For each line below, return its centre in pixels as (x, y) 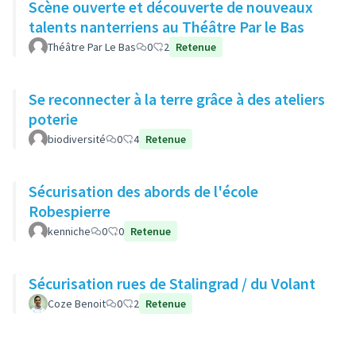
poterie (53, 119)
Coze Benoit (77, 304)
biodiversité (77, 139)
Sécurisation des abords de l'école (143, 191)
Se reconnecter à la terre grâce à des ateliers (177, 99)
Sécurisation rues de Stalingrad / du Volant (172, 283)
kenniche (69, 231)
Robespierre (70, 211)
